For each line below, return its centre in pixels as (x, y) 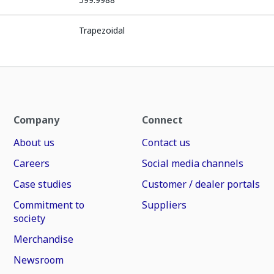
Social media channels (192, 163)
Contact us (166, 143)
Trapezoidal (102, 30)
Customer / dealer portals (201, 184)
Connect (162, 120)
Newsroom (39, 260)
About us (34, 143)
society (30, 218)
